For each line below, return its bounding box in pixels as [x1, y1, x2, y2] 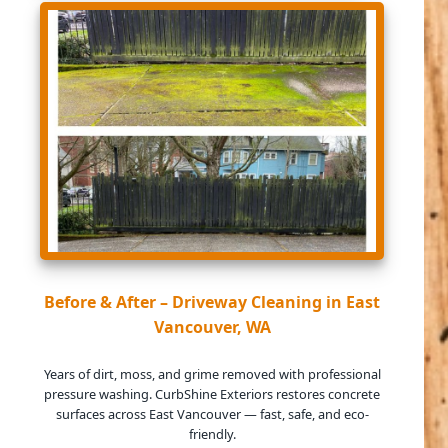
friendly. [188, 425, 236, 444]
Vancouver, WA [153, 316, 271, 339]
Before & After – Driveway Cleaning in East [44, 291, 380, 314]
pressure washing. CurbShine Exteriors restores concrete [44, 385, 380, 404]
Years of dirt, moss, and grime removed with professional [43, 365, 381, 384]
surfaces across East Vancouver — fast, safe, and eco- [55, 405, 369, 424]
